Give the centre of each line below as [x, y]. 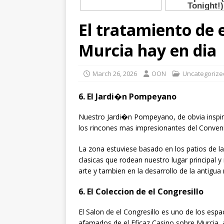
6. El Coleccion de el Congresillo [141, 192]
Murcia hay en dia [147, 50]
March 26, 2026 [115, 74]
